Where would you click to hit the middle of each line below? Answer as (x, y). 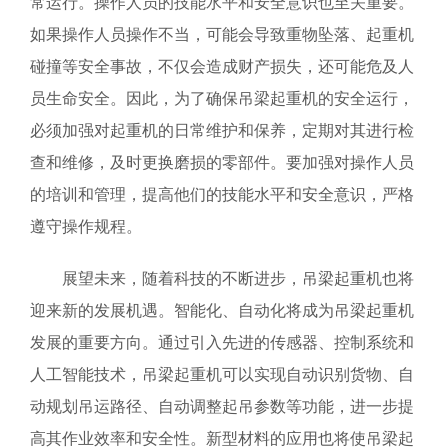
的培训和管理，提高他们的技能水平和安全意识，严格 (222, 194)
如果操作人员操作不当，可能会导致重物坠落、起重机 (222, 34)
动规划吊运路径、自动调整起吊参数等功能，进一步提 (222, 406)
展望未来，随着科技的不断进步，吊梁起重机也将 (238, 278)
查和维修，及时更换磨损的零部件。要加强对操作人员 (222, 162)
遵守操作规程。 (86, 226)
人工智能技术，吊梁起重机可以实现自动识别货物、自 (222, 374)
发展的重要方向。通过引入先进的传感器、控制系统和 (222, 342)
